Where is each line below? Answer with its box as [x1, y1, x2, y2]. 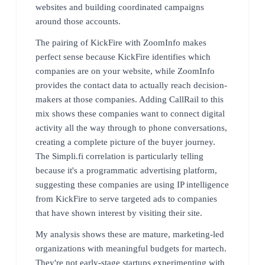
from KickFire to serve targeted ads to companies [35, 193, 217, 203]
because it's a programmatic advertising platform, [35, 165, 217, 175]
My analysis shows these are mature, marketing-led [35, 229, 224, 239]
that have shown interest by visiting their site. [35, 208, 202, 218]
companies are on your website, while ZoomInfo [35, 66, 215, 76]
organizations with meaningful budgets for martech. [35, 243, 227, 253]
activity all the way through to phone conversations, [35, 122, 227, 132]
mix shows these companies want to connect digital [35, 108, 225, 118]
